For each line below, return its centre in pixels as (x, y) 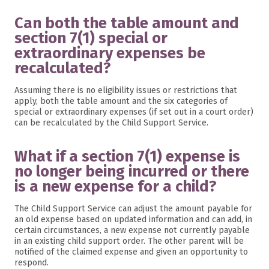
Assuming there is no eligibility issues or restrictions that (126, 90)
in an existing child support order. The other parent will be (129, 241)
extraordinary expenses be (110, 53)
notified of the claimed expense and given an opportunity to (131, 252)
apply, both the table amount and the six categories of (121, 101)
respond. (32, 263)
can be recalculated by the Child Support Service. (111, 123)
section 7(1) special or (91, 38)
